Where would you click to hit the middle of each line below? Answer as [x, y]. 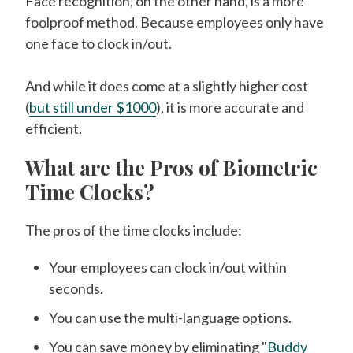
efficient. [54, 128]
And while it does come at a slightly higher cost [167, 86]
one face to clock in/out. [98, 43]
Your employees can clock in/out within [168, 267]
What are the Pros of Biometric [171, 167]
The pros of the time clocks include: [134, 230]
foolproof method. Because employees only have [175, 22]
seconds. [76, 288]
